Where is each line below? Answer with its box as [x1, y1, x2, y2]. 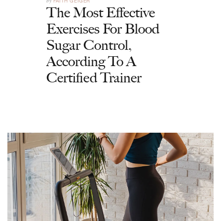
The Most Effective [46, 4, 155, 21]
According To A [46, 53, 136, 70]
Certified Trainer [46, 69, 142, 86]
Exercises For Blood [46, 20, 159, 37]
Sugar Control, [46, 37, 132, 53]
